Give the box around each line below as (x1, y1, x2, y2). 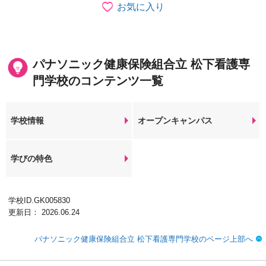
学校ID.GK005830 (8, 195, 70, 205)
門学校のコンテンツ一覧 (33, 74, 163, 87)
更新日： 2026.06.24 (8, 207, 80, 217)
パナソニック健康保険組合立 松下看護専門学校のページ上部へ (34, 234, 253, 243)
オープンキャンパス (138, 115, 213, 125)
